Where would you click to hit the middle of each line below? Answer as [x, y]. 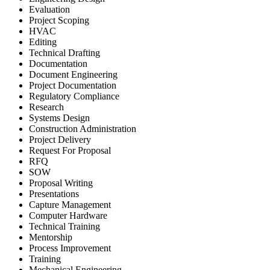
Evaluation [49, 9]
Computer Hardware [68, 215]
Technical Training [64, 226]
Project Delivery [60, 139]
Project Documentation [73, 85]
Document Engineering [73, 74]
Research [46, 107]
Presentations [54, 193]
